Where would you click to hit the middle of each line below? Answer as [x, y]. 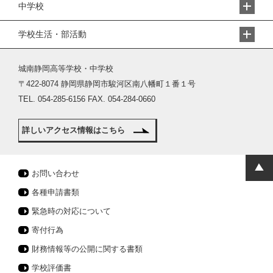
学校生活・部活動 [52, 34]
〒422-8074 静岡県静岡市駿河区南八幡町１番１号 [107, 84]
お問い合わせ [55, 174]
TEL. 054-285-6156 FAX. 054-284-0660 [87, 99]
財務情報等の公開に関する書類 [87, 249]
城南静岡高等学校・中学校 [66, 69]
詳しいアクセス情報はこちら [73, 130]
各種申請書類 [55, 193]
